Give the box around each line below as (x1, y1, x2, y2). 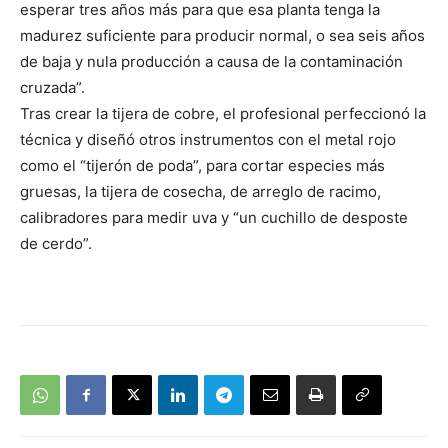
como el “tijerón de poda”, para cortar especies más (20, 156, 385, 176)
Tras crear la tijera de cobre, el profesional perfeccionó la (20, 104, 426, 124)
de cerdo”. (20, 234, 92, 254)
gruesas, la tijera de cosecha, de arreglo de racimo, (20, 182, 381, 202)
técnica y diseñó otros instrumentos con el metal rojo (20, 130, 396, 150)
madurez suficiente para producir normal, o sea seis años (20, 26, 425, 46)
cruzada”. (20, 78, 85, 98)
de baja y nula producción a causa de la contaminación (20, 52, 403, 72)
